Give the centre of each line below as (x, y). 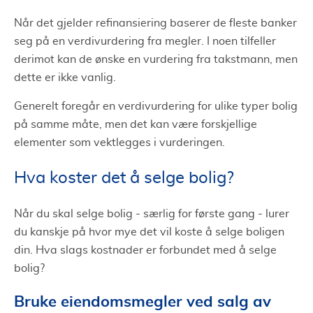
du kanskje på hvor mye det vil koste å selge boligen (149, 232)
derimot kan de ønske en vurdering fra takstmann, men (156, 59)
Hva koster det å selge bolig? (124, 178)
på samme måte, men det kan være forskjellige (136, 124)
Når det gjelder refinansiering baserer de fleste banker (155, 23)
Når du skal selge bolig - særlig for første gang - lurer (152, 213)
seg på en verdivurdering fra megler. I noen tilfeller (145, 41)
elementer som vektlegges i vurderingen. (119, 142)
